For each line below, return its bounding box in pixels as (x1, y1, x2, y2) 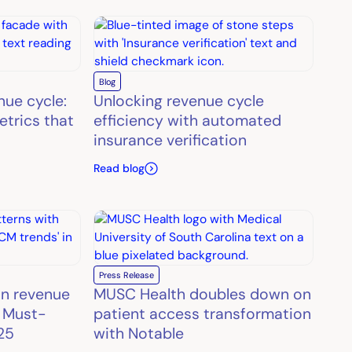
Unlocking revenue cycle (93, 90, 264, 111)
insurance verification (93, 130, 247, 150)
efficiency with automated (93, 110, 281, 130)
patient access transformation (93, 303, 311, 324)
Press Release (98, 269, 154, 280)
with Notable (93, 323, 184, 343)
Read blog (93, 161, 145, 176)
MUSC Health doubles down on (93, 284, 311, 304)
